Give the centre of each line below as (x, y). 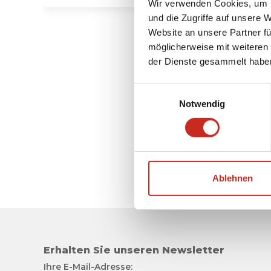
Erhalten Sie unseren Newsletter (134, 250)
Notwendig (202, 103)
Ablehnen (233, 178)
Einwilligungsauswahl (176, 90)
